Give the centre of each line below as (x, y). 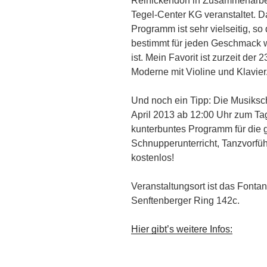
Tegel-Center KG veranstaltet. (195, 15)
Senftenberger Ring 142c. (185, 201)
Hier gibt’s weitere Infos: (182, 229)
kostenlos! (154, 158)
